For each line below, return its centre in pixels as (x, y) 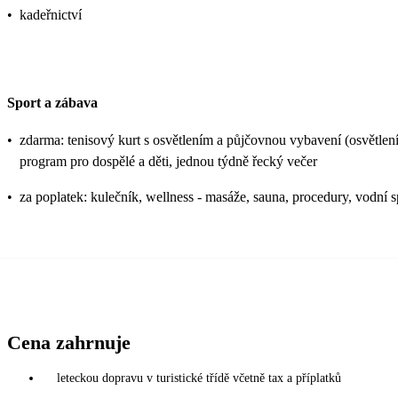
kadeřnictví (51, 15)
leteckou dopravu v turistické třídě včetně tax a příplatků (199, 378)
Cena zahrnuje (69, 342)
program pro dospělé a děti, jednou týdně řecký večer (168, 161)
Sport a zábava (52, 102)
